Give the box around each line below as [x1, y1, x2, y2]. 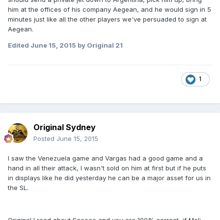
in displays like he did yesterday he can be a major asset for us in [8, 173, 211, 182]
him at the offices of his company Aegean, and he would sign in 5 [8, 5, 211, 13]
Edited [8, 41, 30, 49]
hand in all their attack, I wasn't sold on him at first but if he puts [8, 164, 206, 172]
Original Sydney [33, 122, 96, 132]
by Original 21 [76, 41, 123, 49]
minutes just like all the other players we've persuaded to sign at [8, 15, 207, 23]
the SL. [8, 183, 28, 192]
